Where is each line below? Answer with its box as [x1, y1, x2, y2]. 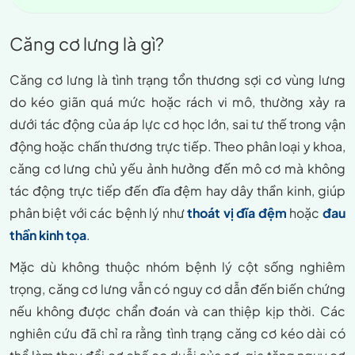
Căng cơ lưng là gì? [10, 32, 164, 55]
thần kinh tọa [10, 226, 86, 243]
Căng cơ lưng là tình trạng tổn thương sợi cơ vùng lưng [10, 71, 345, 88]
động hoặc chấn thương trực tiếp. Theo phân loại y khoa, [10, 137, 345, 155]
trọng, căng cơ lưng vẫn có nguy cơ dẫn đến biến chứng [10, 280, 345, 297]
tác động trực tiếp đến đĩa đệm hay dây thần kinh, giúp [10, 181, 345, 199]
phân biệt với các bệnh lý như [10, 204, 188, 221]
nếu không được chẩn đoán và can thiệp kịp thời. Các [10, 302, 345, 319]
